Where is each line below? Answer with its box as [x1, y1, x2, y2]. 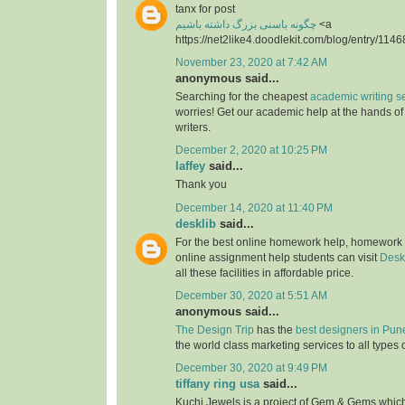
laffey [175, 159, 205, 174]
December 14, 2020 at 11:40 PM [175, 202, 333, 213]
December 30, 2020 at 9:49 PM [175, 363, 327, 374]
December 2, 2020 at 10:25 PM [175, 145, 327, 156]
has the [254, 325, 296, 336]
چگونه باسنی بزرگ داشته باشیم [175, 18, 316, 30]
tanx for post [175, 3, 235, 14]
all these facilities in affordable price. [175, 267, 353, 278]
